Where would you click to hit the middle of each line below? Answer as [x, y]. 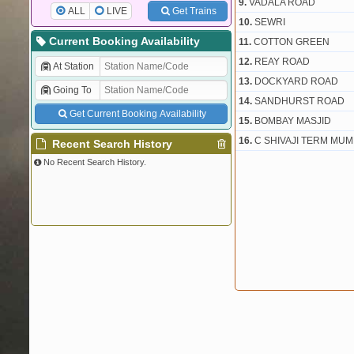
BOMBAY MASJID [293, 121]
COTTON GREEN [292, 42]
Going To [72, 90]
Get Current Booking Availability [137, 114]
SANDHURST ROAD [299, 101]
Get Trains [194, 11]
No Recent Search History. [95, 162]
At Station [73, 66]
